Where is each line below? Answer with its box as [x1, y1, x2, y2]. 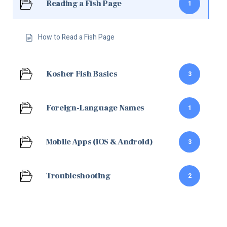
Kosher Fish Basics [46, 68, 118, 79]
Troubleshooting [46, 170, 111, 181]
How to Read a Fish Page [38, 32, 115, 43]
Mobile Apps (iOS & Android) [46, 136, 153, 147]
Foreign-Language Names [46, 102, 144, 113]
